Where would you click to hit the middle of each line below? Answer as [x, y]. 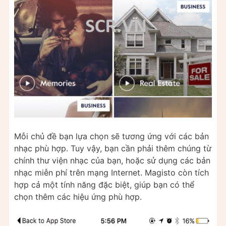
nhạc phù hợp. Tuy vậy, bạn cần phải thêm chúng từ [113, 148]
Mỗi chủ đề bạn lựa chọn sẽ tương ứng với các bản [111, 136]
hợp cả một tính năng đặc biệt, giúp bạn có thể [104, 184]
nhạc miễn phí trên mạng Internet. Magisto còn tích [111, 172]
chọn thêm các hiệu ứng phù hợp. [78, 196]
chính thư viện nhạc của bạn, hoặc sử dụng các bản [112, 160]
